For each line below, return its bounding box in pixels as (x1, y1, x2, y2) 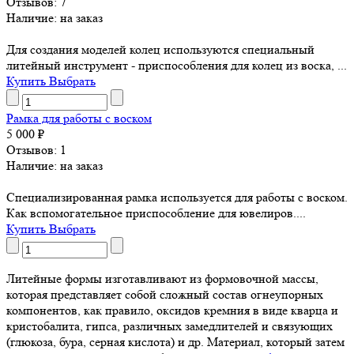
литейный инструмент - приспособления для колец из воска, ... (6, 58, 347, 73)
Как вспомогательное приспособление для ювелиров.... (6, 205, 306, 221)
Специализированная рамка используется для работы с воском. (6, 190, 348, 205)
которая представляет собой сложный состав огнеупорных (6, 287, 323, 303)
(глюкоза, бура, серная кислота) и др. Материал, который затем (6, 334, 345, 350)
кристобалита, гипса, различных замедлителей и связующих (6, 318, 333, 334)
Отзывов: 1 (6, 142, 66, 158)
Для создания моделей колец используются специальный (6, 42, 314, 58)
